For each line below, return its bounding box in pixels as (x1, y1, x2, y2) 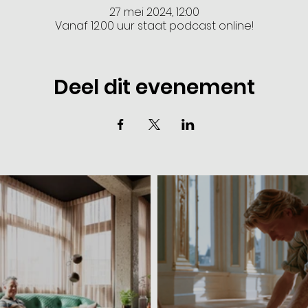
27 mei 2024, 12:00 (109, 3, 199, 20)
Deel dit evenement (53, 72, 255, 102)
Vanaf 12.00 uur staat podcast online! (54, 17, 254, 34)
